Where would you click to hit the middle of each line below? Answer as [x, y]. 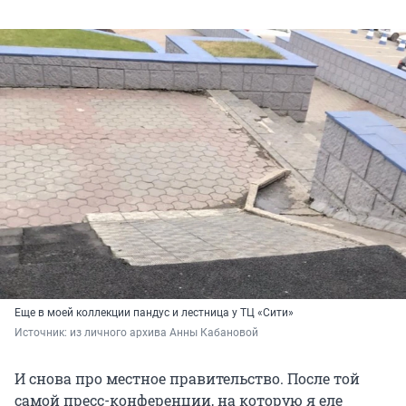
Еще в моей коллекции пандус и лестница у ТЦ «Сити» [154, 313]
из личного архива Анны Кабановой [164, 333]
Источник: [42, 333]
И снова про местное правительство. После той [187, 379]
